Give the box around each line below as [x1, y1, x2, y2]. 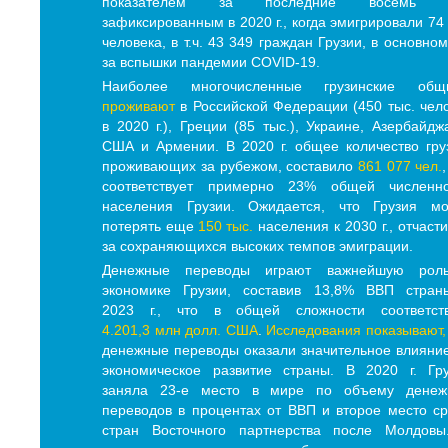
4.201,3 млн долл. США [102, 322, 258, 339]
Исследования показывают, [266, 322, 446, 339]
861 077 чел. [358, 158, 442, 175]
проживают [102, 98, 175, 115]
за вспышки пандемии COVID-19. [102, 54, 324, 71]
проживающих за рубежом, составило [102, 158, 358, 175]
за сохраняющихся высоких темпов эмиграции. [102, 238, 413, 255]
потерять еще [102, 218, 198, 235]
